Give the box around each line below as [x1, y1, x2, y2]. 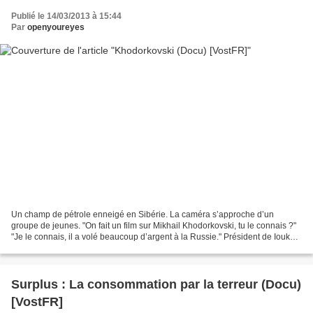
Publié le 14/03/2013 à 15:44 [11, 11, 122, 22]
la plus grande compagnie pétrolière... [11, 242, 155, 253]
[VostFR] [11, 294, 63, 309]
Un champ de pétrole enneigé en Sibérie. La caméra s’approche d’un [11, 209, 274, 219]
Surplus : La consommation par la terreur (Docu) [11, 277, 301, 291]
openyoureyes [27, 22, 85, 33]
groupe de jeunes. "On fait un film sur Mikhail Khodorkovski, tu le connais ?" [11, 220, 296, 231]
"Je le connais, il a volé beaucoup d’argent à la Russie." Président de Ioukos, [11, 231, 301, 242]
